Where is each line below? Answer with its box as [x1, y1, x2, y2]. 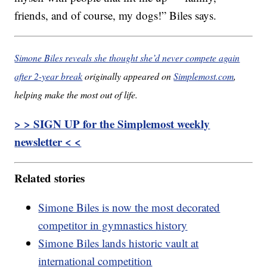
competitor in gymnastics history [38, 217, 188, 232]
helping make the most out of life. [14, 88, 138, 101]
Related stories [14, 169, 85, 186]
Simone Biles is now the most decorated [38, 199, 221, 215]
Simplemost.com [173, 70, 234, 83]
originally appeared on [82, 70, 174, 83]
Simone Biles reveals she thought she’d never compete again [14, 51, 240, 64]
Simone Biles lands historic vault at [38, 235, 199, 250]
